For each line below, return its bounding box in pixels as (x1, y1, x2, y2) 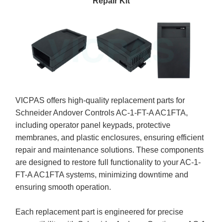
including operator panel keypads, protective (15, 120, 171, 129)
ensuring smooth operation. (15, 182, 111, 191)
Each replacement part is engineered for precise (15, 207, 184, 216)
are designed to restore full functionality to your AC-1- (15, 158, 201, 166)
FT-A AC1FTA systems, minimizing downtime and (15, 170, 189, 179)
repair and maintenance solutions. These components (15, 145, 204, 154)
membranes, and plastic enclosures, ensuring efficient (15, 133, 204, 142)
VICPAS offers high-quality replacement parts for (15, 96, 185, 105)
